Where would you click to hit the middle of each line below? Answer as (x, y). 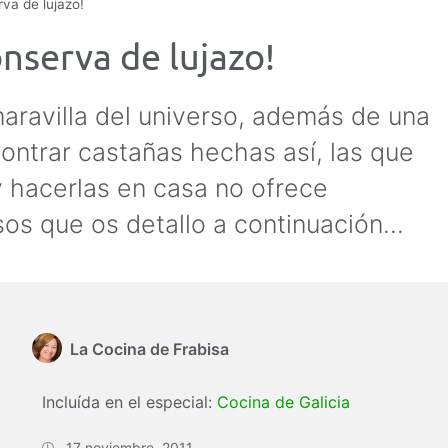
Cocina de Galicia (283, 402)
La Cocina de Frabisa (149, 349)
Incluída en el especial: (129, 402)
